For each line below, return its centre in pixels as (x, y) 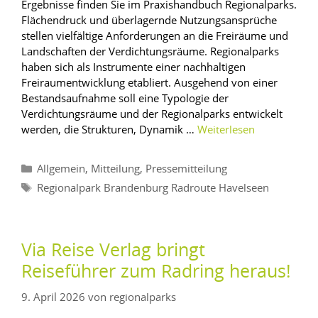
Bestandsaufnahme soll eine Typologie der (125, 98)
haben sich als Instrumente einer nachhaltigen (133, 66)
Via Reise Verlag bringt (113, 251)
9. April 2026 (53, 297)
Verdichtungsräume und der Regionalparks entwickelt (152, 113)
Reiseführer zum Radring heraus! (156, 272)
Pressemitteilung (186, 169)
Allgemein (61, 169)
